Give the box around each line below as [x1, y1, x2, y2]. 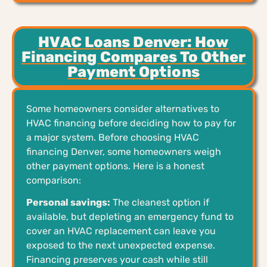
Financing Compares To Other [21, 48, 246, 66]
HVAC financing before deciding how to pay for [26, 117, 236, 129]
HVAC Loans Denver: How [38, 33, 229, 51]
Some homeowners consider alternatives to [26, 103, 219, 114]
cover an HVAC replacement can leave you [26, 225, 216, 237]
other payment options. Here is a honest [26, 160, 204, 172]
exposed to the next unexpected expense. [26, 239, 215, 251]
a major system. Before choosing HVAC [26, 131, 199, 143]
